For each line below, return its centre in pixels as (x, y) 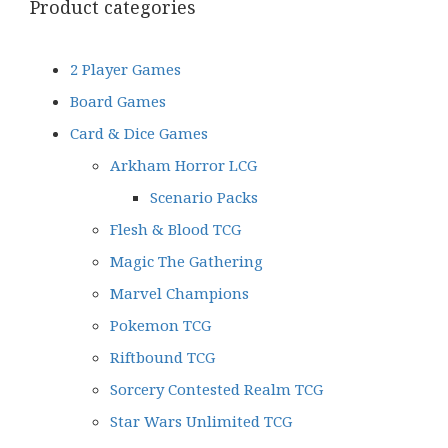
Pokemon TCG (160, 325)
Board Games (118, 101)
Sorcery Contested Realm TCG (216, 389)
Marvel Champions (179, 293)
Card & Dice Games (139, 133)
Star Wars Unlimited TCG (201, 421)
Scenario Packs (204, 197)
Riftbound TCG (162, 357)
